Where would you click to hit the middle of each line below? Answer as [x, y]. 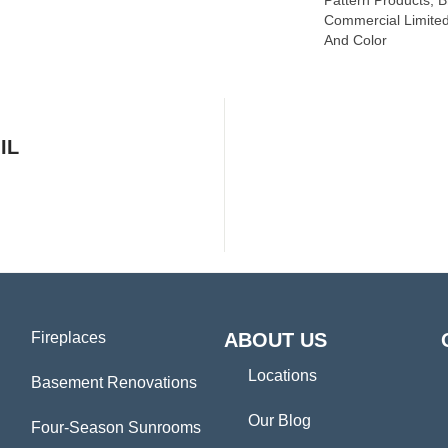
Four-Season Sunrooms [115, 428]
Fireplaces [68, 338]
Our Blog [279, 421]
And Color [355, 40]
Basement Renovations [113, 383]
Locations [282, 376]
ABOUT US [275, 340]
